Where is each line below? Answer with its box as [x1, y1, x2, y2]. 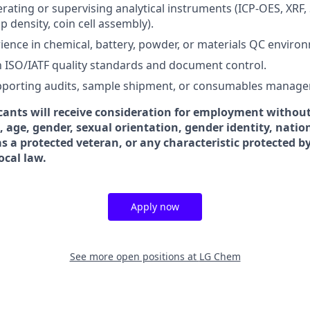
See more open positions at [69, 250, 199, 263]
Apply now [131, 200, 179, 213]
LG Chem [199, 250, 241, 263]
